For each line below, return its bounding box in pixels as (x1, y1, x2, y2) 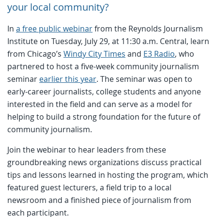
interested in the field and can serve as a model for (7, 98, 192, 109)
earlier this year (39, 73, 96, 84)
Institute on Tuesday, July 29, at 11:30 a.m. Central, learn (7, 35, 209, 46)
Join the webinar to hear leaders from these (7, 144, 166, 155)
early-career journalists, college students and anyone (7, 86, 201, 97)
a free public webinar (16, 23, 93, 34)
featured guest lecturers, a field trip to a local (7, 182, 171, 193)
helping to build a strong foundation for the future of (7, 111, 200, 122)
